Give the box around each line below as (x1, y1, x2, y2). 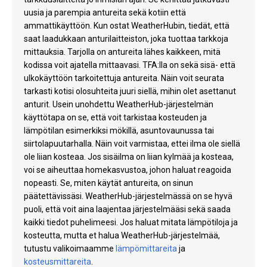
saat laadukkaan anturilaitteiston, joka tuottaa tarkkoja (24, 34, 228, 44)
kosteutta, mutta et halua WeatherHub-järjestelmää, (24, 231, 220, 241)
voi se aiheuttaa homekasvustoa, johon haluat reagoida (24, 165, 231, 175)
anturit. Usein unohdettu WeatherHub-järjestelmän (24, 100, 213, 110)
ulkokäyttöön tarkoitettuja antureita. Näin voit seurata (24, 73, 224, 83)
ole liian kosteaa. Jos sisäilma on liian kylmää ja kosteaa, (24, 152, 234, 162)
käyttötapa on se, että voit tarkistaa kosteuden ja (24, 113, 207, 123)
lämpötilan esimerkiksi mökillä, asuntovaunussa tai (24, 126, 214, 136)
